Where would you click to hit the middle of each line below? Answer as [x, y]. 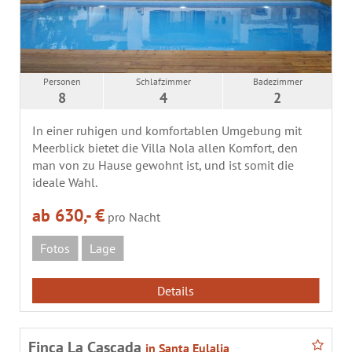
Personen [62, 81]
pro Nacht [134, 216]
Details [176, 290]
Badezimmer [277, 81]
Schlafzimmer [163, 81]
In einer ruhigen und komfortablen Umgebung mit [167, 130]
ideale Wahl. [65, 182]
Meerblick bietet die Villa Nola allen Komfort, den [165, 147]
